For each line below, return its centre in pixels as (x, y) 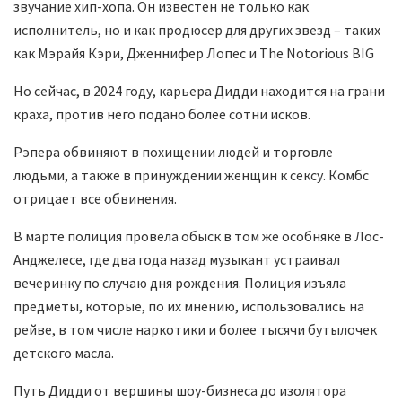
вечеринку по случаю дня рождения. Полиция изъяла (180, 283)
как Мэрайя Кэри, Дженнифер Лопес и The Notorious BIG (194, 53)
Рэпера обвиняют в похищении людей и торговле (173, 152)
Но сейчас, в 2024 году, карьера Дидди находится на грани (199, 91)
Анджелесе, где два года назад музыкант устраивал (177, 260)
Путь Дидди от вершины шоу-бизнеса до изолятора (180, 391)
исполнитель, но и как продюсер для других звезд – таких (197, 30)
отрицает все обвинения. (95, 199)
